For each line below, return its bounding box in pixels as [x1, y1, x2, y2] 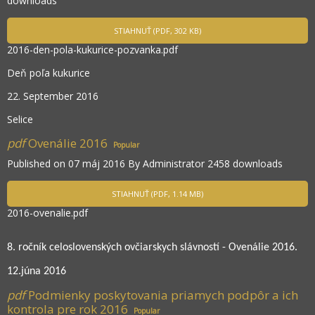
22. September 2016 [7, 89, 98, 103]
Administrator [143, 157, 205, 171]
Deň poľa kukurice [7, 66, 90, 80]
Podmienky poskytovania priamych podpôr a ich [28, 287, 298, 304]
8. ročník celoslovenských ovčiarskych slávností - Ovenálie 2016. [7, 242, 297, 254]
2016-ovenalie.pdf [7, 206, 88, 220]
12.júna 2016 [7, 266, 66, 278]
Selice [7, 112, 33, 127]
